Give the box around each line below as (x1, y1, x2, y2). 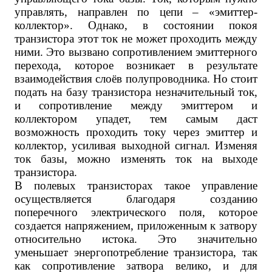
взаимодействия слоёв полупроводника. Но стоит (15, 72, 257, 85)
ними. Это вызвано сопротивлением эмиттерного (15, 46, 257, 58)
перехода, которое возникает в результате (15, 59, 257, 72)
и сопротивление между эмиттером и (15, 99, 257, 112)
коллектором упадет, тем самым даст (15, 112, 257, 125)
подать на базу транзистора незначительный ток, (15, 86, 257, 98)
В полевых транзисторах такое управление (15, 179, 257, 192)
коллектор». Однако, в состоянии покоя (15, 19, 257, 32)
